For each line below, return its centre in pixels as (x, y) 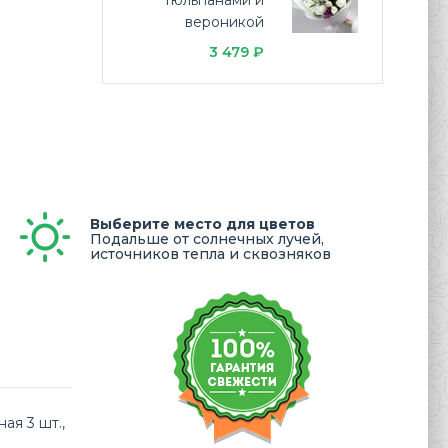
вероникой (224, 22)
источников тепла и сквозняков (210, 254)
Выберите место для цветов (202, 224)
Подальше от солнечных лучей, (207, 239)
